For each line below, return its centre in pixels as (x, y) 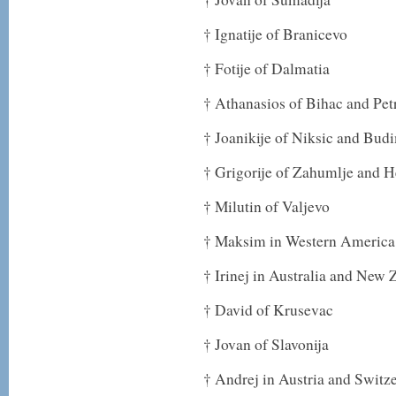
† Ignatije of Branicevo (275, 34)
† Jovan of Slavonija (266, 344)
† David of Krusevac (268, 310)
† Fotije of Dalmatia (267, 69)
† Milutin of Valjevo (267, 206)
